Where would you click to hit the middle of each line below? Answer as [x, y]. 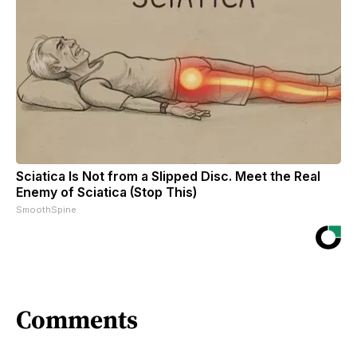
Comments [77, 320]
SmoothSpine [46, 209]
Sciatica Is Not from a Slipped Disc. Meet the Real [168, 176]
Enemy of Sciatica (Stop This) [106, 192]
